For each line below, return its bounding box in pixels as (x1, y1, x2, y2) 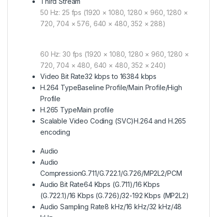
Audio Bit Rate (40, 180, 84, 188)
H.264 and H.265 (134, 117, 186, 125)
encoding (40, 128, 70, 136)
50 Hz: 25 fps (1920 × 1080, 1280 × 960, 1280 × (40, 8, 188, 17)
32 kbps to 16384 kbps (85, 72, 157, 80)
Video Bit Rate (40, 72, 85, 80)
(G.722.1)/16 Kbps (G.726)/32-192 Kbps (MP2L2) (40, 191, 189, 200)
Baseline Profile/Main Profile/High (77, 83, 182, 92)
